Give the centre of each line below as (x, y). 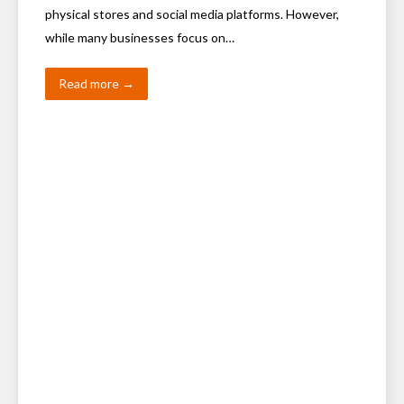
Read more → (96, 83)
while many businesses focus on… (140, 37)
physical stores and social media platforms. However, (192, 14)
